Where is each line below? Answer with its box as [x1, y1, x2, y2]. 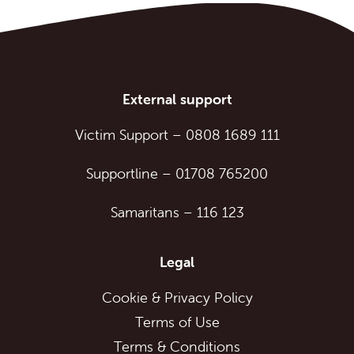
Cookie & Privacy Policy [101, 288, 253, 307]
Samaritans [110, 202, 179, 221]
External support [122, 89, 232, 108]
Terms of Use [134, 312, 220, 331]
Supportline [86, 164, 158, 183]
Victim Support [74, 125, 168, 144]
